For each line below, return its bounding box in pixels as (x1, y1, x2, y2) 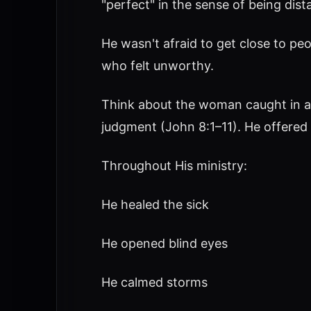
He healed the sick (101, 197, 209, 212)
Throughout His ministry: (101, 158, 247, 173)
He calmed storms (101, 275, 208, 289)
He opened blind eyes (101, 236, 228, 251)
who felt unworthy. (101, 58, 214, 73)
